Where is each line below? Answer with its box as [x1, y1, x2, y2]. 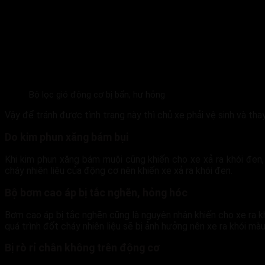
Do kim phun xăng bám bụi [5, 131, 128, 144]
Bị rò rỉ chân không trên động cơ [5, 242, 160, 254]
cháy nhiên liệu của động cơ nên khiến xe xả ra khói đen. [5, 164, 232, 176]
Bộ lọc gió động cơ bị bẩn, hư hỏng [28, 89, 165, 101]
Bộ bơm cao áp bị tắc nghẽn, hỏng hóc [5, 186, 188, 199]
